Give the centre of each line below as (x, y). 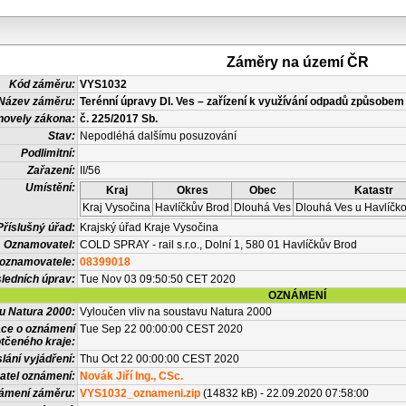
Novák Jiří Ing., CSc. (131, 376)
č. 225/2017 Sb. (119, 119)
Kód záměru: (42, 84)
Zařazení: (51, 170)
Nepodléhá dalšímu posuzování (158, 136)
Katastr (373, 190)
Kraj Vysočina (116, 208)
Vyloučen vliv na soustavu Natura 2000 (176, 312)
